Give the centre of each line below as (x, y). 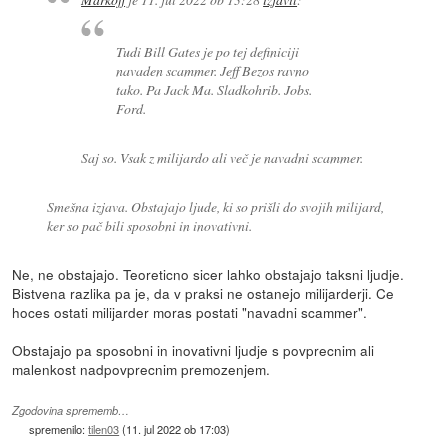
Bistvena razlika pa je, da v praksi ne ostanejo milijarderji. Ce (203, 292)
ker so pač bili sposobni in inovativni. (149, 225)
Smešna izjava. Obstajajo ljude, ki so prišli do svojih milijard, (215, 206)
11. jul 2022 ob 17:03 (176, 428)
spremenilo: (59, 428)
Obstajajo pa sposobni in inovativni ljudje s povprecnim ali (193, 349)
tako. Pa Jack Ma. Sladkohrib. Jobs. (213, 89)
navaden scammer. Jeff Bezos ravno (212, 70)
